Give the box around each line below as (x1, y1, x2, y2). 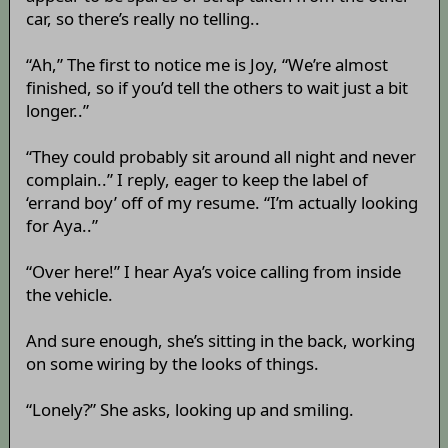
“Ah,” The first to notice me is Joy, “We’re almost (25, 53, 388, 77)
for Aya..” (25, 214, 98, 238)
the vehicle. (25, 283, 113, 307)
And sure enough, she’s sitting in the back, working (25, 329, 415, 353)
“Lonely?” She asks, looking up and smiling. (25, 398, 354, 422)
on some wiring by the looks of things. (25, 352, 319, 376)
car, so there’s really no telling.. (25, 7, 260, 31)
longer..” (25, 99, 89, 123)
